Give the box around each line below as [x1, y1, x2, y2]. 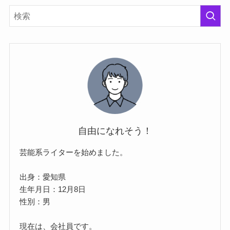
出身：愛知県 [20, 172, 66, 181]
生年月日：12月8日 [20, 184, 86, 194]
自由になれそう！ [78, 126, 152, 137]
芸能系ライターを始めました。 [20, 147, 128, 157]
